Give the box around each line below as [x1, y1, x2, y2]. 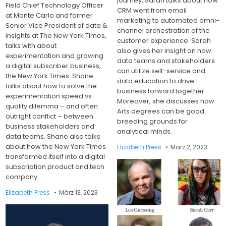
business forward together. [117, 86, 206, 96]
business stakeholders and [6, 122, 95, 132]
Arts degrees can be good [117, 106, 205, 116]
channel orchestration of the [117, 25, 210, 35]
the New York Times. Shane [6, 71, 94, 81]
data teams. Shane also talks [6, 132, 101, 142]
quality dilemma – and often [6, 101, 98, 111]
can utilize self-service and [117, 66, 206, 76]
